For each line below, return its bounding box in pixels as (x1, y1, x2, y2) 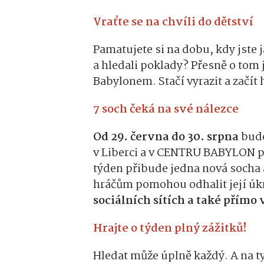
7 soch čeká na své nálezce (93, 100, 239, 118)
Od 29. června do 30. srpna (93, 128, 239, 146)
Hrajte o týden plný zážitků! (93, 219, 247, 237)
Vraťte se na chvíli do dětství (93, 13, 253, 31)
